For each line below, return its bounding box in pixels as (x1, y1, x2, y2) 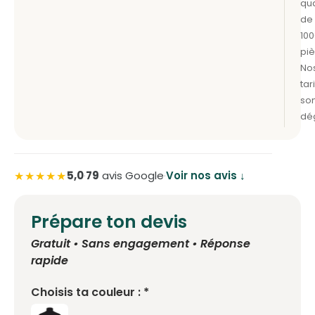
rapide (31, 252, 68, 269)
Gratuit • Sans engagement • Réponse (31, 235, 250, 252)
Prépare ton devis (31, 209, 187, 234)
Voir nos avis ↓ (166, 168, 245, 184)
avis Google (99, 168, 164, 184)
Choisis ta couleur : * (31, 283, 149, 300)
